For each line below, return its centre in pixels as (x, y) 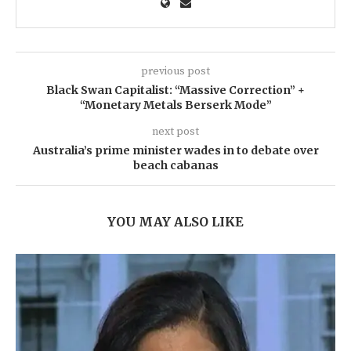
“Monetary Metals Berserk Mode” (175, 105)
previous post (175, 72)
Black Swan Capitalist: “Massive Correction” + (175, 90)
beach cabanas (175, 166)
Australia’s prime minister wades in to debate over (175, 151)
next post (175, 132)
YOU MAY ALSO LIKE (175, 222)
